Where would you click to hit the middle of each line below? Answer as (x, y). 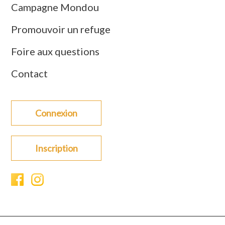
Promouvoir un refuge (61, 29)
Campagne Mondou (55, 7)
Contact (30, 74)
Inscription (56, 148)
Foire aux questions (55, 51)
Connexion (57, 113)
